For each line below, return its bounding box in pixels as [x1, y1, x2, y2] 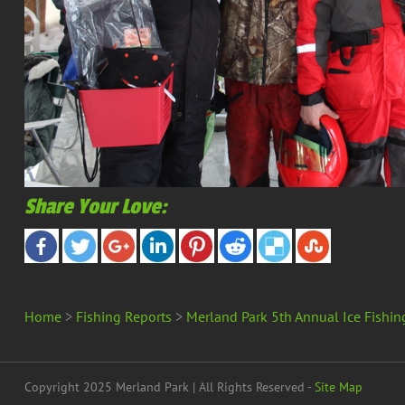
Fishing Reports [76, 307, 172, 325]
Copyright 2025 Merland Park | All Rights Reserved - [24, 379, 315, 395]
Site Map [315, 379, 363, 395]
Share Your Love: [24, 193, 167, 220]
